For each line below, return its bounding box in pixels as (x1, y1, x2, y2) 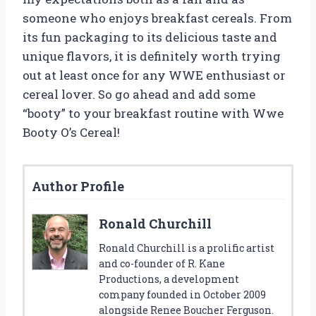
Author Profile (32, 178, 124, 195)
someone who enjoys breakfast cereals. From (23, 10, 292, 27)
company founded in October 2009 (99, 288, 266, 302)
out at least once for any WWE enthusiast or (23, 67, 286, 84)
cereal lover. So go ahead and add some (23, 86, 255, 103)
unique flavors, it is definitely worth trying (23, 48, 281, 65)
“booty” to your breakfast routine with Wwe (23, 105, 284, 122)
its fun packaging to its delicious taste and (23, 29, 277, 46)
